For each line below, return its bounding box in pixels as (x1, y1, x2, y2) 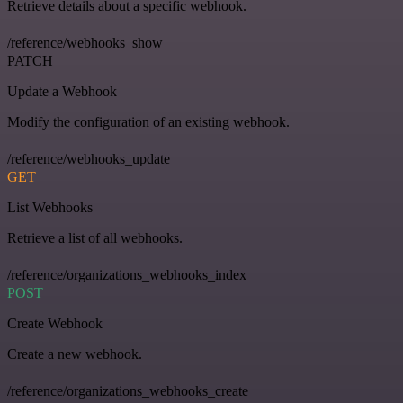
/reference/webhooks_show (7, 35, 163, 51)
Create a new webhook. (7, 346, 142, 363)
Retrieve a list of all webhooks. (7, 230, 183, 246)
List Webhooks (7, 200, 93, 216)
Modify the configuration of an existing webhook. (7, 114, 290, 130)
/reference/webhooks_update (7, 151, 170, 167)
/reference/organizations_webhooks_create (7, 383, 248, 399)
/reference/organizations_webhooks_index (7, 267, 246, 283)
